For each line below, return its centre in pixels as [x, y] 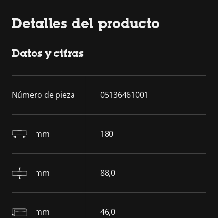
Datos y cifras [48, 53]
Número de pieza [43, 95]
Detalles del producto [86, 23]
